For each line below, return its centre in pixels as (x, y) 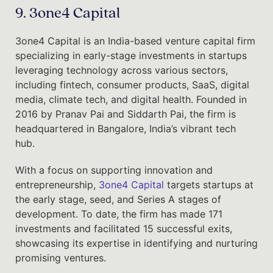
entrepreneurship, (57, 184)
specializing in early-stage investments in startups (131, 55)
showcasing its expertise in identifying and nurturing (136, 243)
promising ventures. (62, 257)
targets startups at (209, 184)
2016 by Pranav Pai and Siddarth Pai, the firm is (126, 114)
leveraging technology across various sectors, (122, 70)
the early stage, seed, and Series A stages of (118, 199)
